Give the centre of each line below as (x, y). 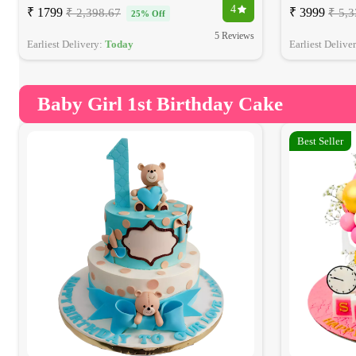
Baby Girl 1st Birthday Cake (160, 104)
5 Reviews (234, 36)
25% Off (148, 14)
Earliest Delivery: (66, 44)
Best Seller (320, 141)
